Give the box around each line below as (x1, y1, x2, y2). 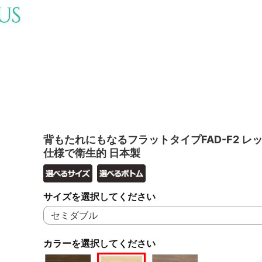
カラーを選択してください (43, 237, 156, 249)
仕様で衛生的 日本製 (43, 146, 140, 159)
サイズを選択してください (43, 190, 156, 202)
